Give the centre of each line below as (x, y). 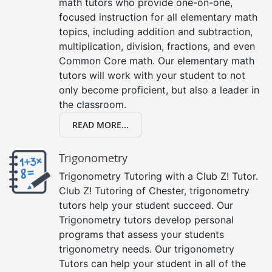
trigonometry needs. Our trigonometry (147, 249)
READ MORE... (100, 124)
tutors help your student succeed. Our (146, 205)
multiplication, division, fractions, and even (157, 46)
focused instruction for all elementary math (158, 17)
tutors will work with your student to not (152, 75)
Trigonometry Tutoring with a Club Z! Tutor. (158, 176)
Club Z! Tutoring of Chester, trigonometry (154, 190)
